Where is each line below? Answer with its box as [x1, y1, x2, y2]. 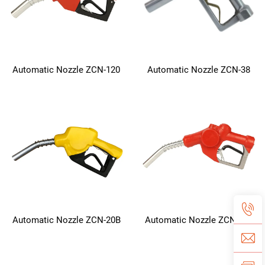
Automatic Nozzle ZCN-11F [145, 214, 253, 225]
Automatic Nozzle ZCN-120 [12, 64, 120, 76]
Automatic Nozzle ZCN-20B [12, 214, 121, 225]
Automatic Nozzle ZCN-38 [147, 64, 250, 76]
